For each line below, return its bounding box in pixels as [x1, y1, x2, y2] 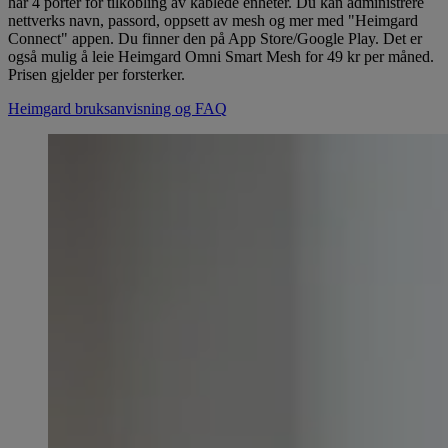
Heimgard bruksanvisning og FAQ [8, 100, 227, 118]
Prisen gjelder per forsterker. [8, 66, 185, 84]
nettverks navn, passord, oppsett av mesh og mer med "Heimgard [8, 12, 418, 30]
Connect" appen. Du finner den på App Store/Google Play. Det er [8, 30, 422, 48]
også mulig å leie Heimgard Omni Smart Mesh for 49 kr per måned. [8, 48, 434, 66]
